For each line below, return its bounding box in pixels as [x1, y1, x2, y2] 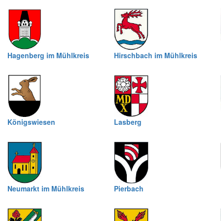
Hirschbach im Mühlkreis [114, 50, 197, 60]
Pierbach [114, 184, 144, 193]
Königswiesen [7, 117, 55, 127]
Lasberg [114, 117, 142, 127]
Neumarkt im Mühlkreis [7, 184, 84, 193]
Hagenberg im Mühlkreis [7, 50, 89, 60]
